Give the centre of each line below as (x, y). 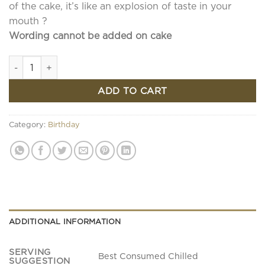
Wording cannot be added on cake (90, 36)
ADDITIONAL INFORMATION (65, 221)
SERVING (30, 251)
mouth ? (28, 21)
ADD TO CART (132, 91)
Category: (28, 124)
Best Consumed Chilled (148, 256)
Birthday (64, 124)
